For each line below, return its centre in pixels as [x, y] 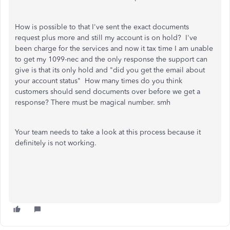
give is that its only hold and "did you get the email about [110, 70]
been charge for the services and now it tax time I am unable [114, 48]
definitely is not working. [57, 143]
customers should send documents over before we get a [108, 91]
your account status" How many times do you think [99, 81]
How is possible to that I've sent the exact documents [102, 27]
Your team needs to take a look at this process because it [108, 132]
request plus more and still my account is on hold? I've [106, 37]
